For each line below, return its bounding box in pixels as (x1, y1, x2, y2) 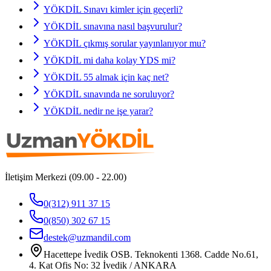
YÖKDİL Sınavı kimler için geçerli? (44, 4, 183, 15)
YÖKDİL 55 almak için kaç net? (44, 72, 169, 83)
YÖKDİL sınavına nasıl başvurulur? (44, 21, 182, 32)
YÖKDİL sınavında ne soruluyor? (44, 89, 174, 100)
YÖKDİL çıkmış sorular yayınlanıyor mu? (44, 38, 206, 49)
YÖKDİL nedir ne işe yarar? (44, 106, 153, 117)
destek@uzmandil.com (44, 232, 131, 243)
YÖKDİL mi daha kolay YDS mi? (44, 55, 175, 66)
